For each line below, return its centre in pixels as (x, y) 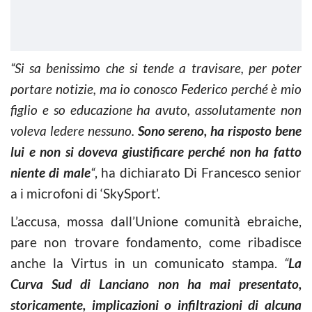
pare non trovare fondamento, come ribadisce (156, 242)
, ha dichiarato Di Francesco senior (198, 172)
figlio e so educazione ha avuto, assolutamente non (156, 110)
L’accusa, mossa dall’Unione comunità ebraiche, (156, 221)
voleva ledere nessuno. (74, 131)
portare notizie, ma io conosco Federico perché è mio (156, 89)
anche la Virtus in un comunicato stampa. (147, 263)
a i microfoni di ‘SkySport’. (85, 193)
